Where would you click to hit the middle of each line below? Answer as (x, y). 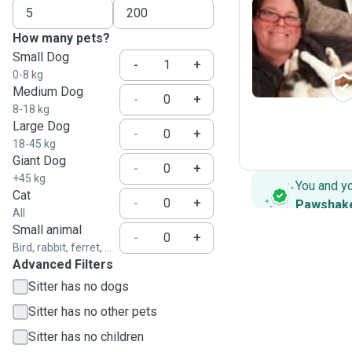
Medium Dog (48, 92)
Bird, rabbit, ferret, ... (62, 247)
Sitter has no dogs (79, 286)
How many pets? (61, 38)
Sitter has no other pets (93, 312)
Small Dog (41, 57)
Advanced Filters (63, 264)
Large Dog (41, 126)
